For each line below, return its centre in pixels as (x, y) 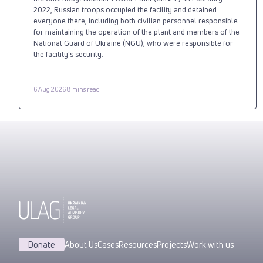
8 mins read (83, 89)
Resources (138, 244)
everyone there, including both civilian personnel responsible (136, 20)
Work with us (210, 244)
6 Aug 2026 (50, 89)
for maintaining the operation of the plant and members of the (136, 31)
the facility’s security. (68, 54)
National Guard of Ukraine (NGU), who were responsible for (133, 43)
